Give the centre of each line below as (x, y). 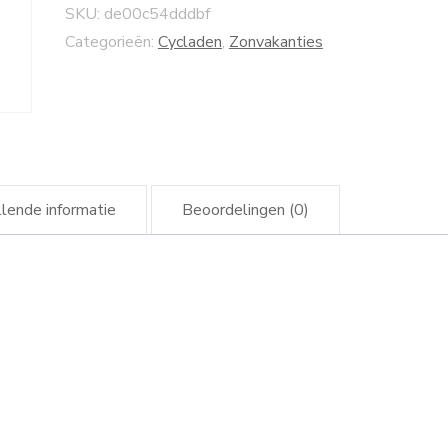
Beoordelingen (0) (245, 210)
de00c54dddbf (156, 13)
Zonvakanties (275, 41)
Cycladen (189, 41)
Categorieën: (111, 41)
